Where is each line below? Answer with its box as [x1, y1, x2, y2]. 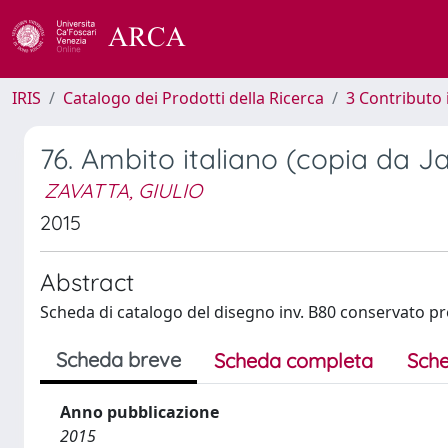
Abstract [40, 267, 134, 297]
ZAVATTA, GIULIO [44, 178, 202, 203]
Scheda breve [56, 347, 181, 372]
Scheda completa [214, 348, 373, 373]
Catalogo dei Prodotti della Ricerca [63, 87, 324, 109]
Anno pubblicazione [60, 401, 219, 423]
